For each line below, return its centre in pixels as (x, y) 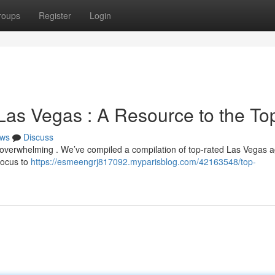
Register (55, 15)
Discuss (38, 137)
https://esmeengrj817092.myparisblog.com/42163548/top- (143, 161)
